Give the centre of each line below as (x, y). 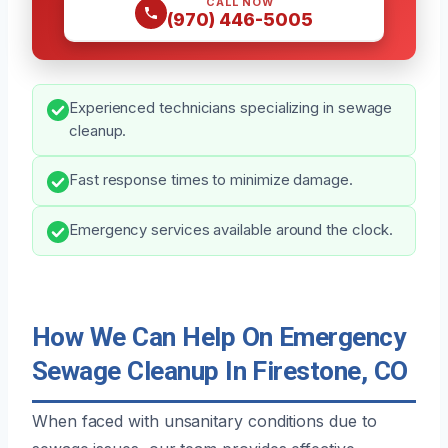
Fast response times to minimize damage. (211, 179)
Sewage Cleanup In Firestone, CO (220, 370)
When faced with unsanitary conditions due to (204, 420)
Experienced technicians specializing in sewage (231, 107)
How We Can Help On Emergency (219, 336)
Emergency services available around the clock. (231, 229)
